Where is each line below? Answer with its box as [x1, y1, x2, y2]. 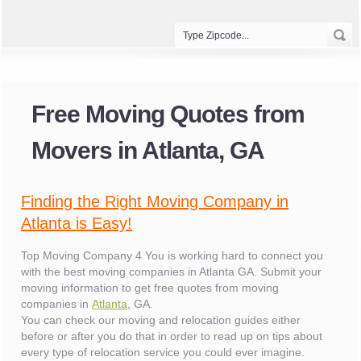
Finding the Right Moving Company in [21, 193, 289, 210]
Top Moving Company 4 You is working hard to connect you [21, 249, 324, 262]
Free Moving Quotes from [31, 101, 305, 127]
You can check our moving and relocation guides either [21, 313, 301, 326]
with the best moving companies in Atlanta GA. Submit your [21, 265, 322, 278]
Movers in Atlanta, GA [31, 137, 265, 164]
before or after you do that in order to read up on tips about [21, 330, 323, 342]
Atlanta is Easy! [21, 214, 133, 232]
